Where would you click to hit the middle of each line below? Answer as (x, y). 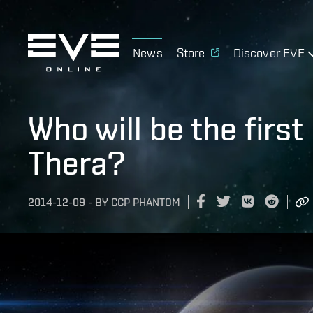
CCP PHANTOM (146, 203)
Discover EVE (269, 52)
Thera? (77, 163)
